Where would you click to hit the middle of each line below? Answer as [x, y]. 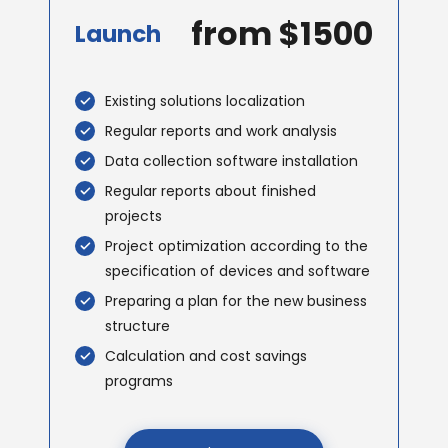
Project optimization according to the [236, 246]
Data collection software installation [231, 161]
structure [137, 326]
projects [133, 216]
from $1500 [282, 33]
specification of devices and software [237, 271]
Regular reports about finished [210, 191]
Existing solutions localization [205, 101]
